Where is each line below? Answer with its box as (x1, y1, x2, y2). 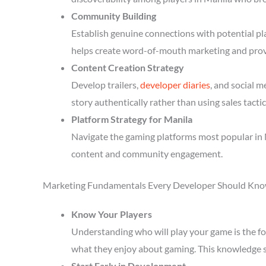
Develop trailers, (71, 79, 140, 90)
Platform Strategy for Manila (71, 113, 192, 125)
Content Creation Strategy (71, 62, 184, 73)
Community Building (71, 10, 156, 21)
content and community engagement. (71, 148, 223, 159)
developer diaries (140, 79, 210, 90)
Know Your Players (71, 208, 152, 220)
